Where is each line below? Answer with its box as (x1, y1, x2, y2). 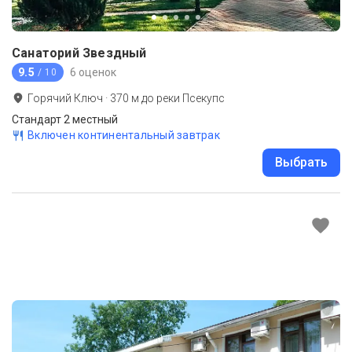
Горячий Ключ (27, 92, 103, 105)
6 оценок (69, 65, 116, 79)
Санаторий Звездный (12, 46, 147, 61)
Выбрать (275, 155, 328, 170)
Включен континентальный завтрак (27, 129, 220, 142)
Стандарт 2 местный (12, 113, 118, 126)
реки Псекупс (156, 92, 225, 105)
